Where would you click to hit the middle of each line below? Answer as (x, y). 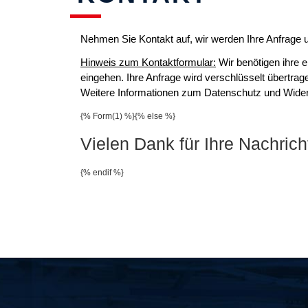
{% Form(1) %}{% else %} (128, 116)
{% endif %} (102, 173)
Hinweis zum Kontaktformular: (148, 62)
